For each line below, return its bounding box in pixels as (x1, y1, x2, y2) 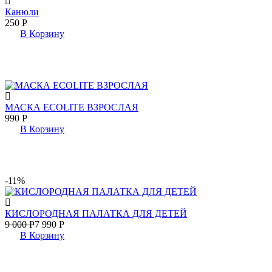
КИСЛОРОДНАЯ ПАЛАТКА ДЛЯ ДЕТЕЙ (5, 208, 187, 219)
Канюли (5, 6, 39, 17)
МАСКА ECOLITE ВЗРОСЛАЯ (5, 101, 138, 112)
